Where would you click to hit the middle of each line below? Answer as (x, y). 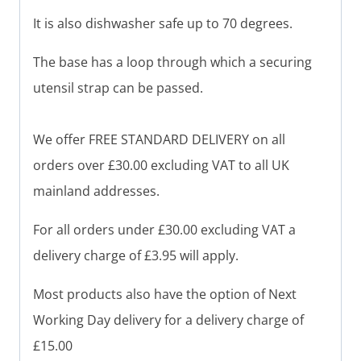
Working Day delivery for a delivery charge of (168, 320)
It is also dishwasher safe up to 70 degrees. (164, 24)
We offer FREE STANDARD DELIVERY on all (159, 140)
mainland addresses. (96, 191)
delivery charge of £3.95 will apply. (136, 256)
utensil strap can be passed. (118, 88)
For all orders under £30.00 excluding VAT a (164, 230)
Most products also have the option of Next (165, 295)
